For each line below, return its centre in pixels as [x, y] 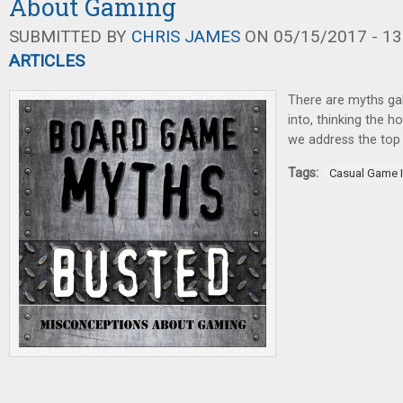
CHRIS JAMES [186, 37]
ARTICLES [47, 61]
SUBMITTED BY [70, 37]
